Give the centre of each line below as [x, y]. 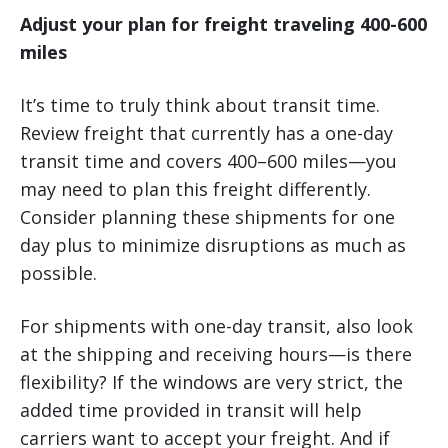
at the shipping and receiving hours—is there [216, 354]
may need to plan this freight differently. [195, 189]
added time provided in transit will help [191, 410]
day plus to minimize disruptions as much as [213, 245]
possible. [58, 273]
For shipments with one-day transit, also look [216, 326]
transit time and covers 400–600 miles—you [208, 161]
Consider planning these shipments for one [207, 217]
